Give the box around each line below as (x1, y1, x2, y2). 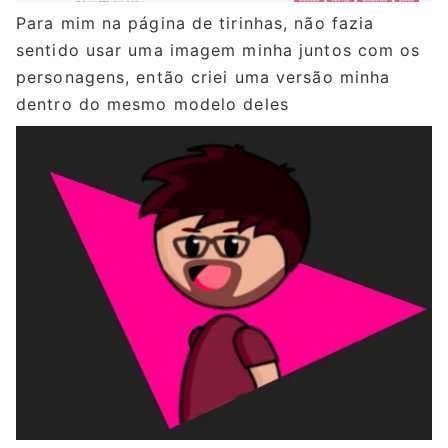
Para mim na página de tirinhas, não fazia (16, 13, 375, 34)
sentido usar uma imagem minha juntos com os (16, 40, 421, 61)
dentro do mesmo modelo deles (16, 94, 289, 115)
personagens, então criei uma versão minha (16, 67, 391, 88)
